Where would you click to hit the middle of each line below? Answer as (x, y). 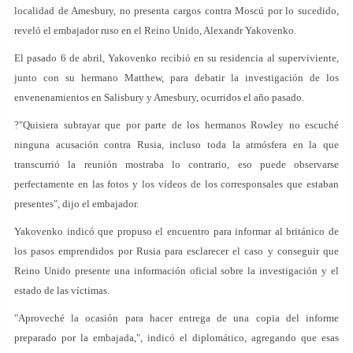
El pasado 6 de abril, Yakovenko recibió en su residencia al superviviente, (176, 58)
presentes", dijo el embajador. (76, 204)
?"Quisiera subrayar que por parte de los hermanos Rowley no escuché (176, 125)
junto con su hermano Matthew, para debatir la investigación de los (176, 78)
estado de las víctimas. (62, 290)
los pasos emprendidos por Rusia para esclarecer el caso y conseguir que (176, 251)
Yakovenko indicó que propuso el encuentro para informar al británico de (176, 231)
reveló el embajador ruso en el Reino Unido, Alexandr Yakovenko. (155, 30)
